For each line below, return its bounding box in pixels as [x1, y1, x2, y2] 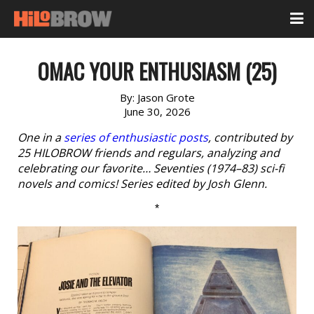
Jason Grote [137, 90, 195, 104]
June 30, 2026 [123, 104, 191, 118]
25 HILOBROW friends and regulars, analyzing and [18, 145, 280, 161]
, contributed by [208, 130, 292, 145]
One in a [18, 130, 64, 145]
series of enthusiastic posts [64, 130, 208, 145]
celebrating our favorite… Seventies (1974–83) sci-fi [18, 161, 284, 176]
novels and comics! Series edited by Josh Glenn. [18, 176, 267, 191]
